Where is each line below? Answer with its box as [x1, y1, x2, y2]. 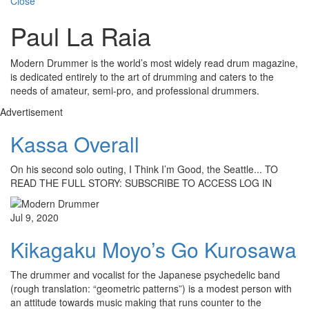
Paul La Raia [10, 18, 151, 54]
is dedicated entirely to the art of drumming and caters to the [10, 70, 274, 84]
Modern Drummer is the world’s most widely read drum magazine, [10, 56, 298, 70]
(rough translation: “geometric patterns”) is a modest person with [10, 281, 292, 296]
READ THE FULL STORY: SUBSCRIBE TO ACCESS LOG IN [10, 176, 272, 190]
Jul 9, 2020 [10, 210, 59, 225]
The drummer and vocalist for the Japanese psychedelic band [10, 268, 280, 282]
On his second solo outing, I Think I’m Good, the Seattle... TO [10, 162, 278, 177]
